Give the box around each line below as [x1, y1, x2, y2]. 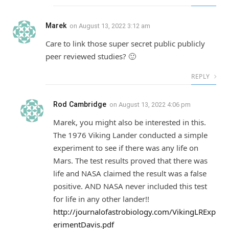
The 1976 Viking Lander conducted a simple [53, 129, 208, 140]
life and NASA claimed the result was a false [53, 168, 207, 178]
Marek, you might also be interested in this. [53, 117, 206, 127]
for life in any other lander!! [53, 193, 149, 204]
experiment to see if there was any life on [53, 142, 198, 153]
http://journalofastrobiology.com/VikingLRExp [53, 206, 216, 217]
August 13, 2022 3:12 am [79, 21, 150, 30]
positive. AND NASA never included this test [53, 180, 207, 191]
